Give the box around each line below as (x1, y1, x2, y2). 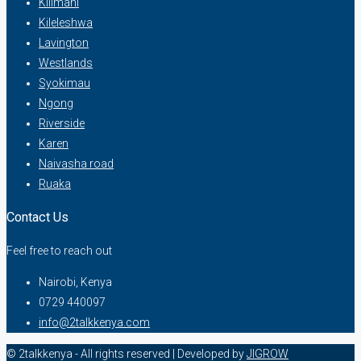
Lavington (39, 35, 89, 49)
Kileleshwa (39, 15, 93, 29)
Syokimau (39, 76, 90, 89)
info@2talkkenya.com (39, 315, 150, 329)
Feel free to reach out (6, 243, 112, 257)
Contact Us (6, 210, 68, 226)
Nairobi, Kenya (39, 275, 112, 288)
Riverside (39, 116, 85, 130)
